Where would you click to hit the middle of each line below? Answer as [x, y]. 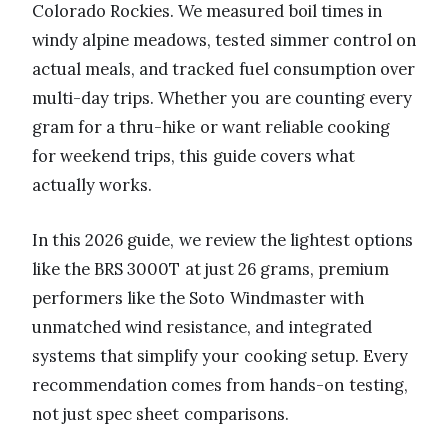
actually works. [92, 184]
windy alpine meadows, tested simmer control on [224, 39]
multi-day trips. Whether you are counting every [222, 97]
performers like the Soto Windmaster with [198, 297]
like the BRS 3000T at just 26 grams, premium [211, 268]
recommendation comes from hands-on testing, [220, 384]
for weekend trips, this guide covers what [193, 155]
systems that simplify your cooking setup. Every [220, 355]
